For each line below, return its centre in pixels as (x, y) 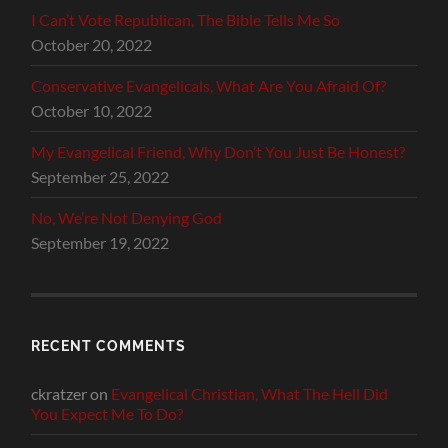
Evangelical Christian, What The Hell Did (250, 394)
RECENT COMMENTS (109, 346)
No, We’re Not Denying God (127, 218)
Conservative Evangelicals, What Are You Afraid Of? (209, 86)
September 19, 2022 (100, 243)
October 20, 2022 (92, 45)
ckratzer (59, 394)
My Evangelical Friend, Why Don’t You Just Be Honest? (218, 152)
